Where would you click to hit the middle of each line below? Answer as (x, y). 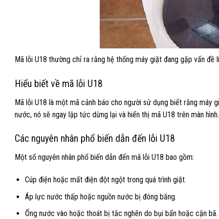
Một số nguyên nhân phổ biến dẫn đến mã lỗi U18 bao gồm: (104, 157)
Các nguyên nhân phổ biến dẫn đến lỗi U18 (95, 139)
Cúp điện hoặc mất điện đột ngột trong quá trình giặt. (105, 180)
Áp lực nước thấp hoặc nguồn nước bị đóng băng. (100, 197)
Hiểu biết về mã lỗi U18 (59, 83)
